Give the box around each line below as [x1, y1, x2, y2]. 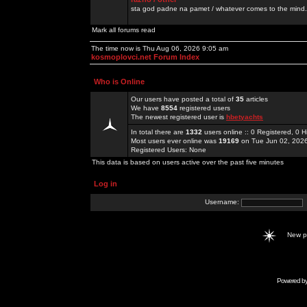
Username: [205, 198, 241, 206]
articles [244, 95, 268, 103]
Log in [94, 180, 117, 188]
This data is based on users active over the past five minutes [92, 158, 284, 166]
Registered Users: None [131, 146, 206, 153]
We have [131, 104, 161, 112]
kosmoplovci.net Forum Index [91, 53, 199, 61]
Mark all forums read [92, 26, 156, 34]
